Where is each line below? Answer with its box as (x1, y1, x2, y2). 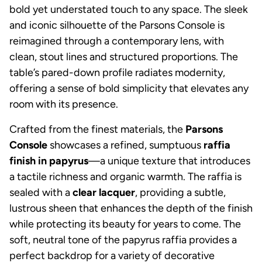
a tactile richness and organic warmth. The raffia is (9, 170, 242, 183)
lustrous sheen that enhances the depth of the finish (9, 201, 253, 215)
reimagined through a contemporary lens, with (9, 34, 224, 47)
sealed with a (9, 185, 73, 199)
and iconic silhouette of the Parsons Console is (9, 18, 225, 32)
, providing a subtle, (135, 185, 226, 199)
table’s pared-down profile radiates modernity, (9, 65, 225, 79)
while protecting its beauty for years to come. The (9, 217, 241, 230)
